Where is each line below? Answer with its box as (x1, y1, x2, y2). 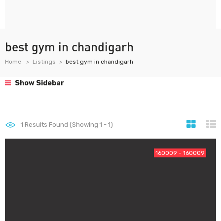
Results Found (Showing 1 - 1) (23, 121, 113, 128)
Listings (33, 58, 56, 65)
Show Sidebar (13, 79, 64, 87)
